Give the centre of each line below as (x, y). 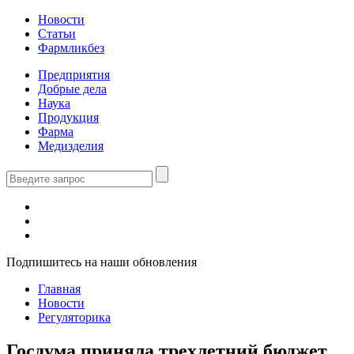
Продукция (68, 117)
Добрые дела (72, 89)
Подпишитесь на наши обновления (102, 262)
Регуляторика (74, 317)
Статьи (57, 34)
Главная (59, 289)
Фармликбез (71, 48)
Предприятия (74, 75)
